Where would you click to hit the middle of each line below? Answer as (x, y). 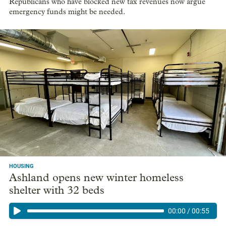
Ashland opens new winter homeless (96, 177)
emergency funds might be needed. (67, 11)
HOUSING (21, 166)
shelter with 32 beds (57, 190)
